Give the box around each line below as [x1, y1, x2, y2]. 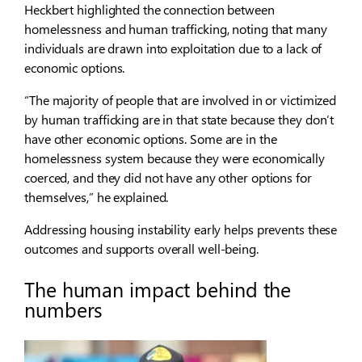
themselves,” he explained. [24, 188, 169, 206]
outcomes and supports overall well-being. [24, 240, 259, 258]
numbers [24, 295, 103, 324]
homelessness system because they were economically [24, 149, 325, 167]
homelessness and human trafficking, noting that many [24, 20, 327, 38]
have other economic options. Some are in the [24, 130, 277, 148]
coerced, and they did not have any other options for [24, 169, 312, 187]
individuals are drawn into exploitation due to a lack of [24, 40, 322, 57]
